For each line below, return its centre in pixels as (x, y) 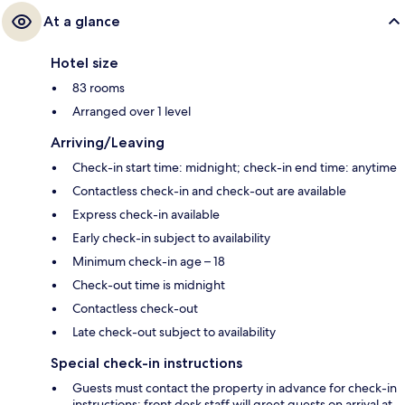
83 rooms (99, 88)
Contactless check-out (135, 309)
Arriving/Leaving (108, 143)
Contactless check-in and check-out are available (209, 191)
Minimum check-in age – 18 (149, 262)
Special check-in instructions (146, 363)
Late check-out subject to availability (174, 332)
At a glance (82, 22)
